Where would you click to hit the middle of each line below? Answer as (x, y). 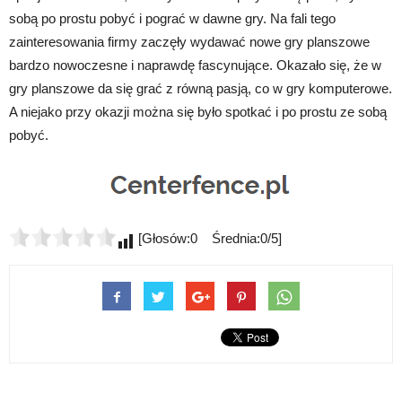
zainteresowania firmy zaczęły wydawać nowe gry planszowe (189, 41)
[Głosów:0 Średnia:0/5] (208, 238)
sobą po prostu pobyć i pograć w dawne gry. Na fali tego (172, 18)
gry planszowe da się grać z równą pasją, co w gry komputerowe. (201, 88)
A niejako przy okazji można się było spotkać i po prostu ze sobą (198, 111)
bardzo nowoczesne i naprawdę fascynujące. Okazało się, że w (195, 65)
